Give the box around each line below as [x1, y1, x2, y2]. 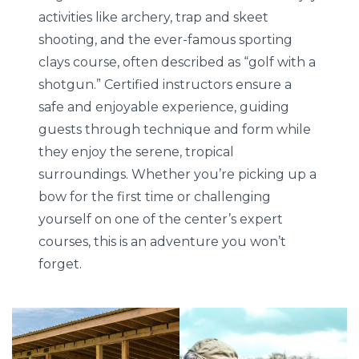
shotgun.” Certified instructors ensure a [38, 76, 292, 92]
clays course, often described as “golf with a [38, 54, 317, 70]
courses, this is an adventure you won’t [38, 233, 287, 249]
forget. [38, 256, 83, 272]
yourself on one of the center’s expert [38, 211, 284, 227]
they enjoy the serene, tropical [38, 143, 235, 159]
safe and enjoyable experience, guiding [38, 99, 290, 115]
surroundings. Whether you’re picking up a [38, 166, 317, 182]
